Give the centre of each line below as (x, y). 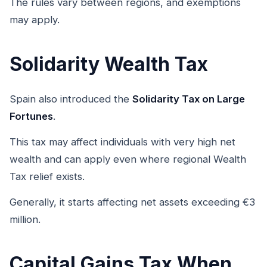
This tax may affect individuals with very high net (122, 142)
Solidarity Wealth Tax (109, 64)
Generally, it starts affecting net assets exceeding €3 (132, 202)
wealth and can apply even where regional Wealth (128, 159)
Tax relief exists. (47, 176)
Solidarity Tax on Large (189, 99)
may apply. (35, 19)
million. (25, 220)
